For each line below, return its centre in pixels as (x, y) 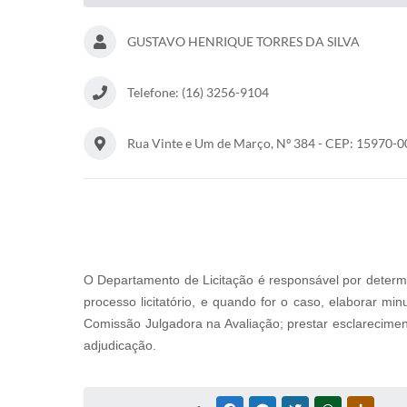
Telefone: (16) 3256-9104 (198, 92)
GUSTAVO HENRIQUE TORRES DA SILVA (243, 41)
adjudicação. (120, 345)
